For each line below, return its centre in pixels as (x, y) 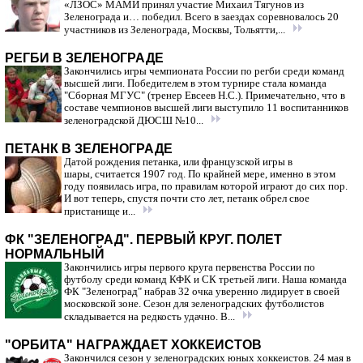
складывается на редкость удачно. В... (151, 317)
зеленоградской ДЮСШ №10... (135, 121)
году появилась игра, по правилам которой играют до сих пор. (206, 186)
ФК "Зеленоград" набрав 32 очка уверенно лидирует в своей (202, 292)
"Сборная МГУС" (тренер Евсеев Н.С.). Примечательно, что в (205, 96)
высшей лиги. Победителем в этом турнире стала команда (195, 83)
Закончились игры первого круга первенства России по (190, 267)
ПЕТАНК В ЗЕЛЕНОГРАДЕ (89, 149)
